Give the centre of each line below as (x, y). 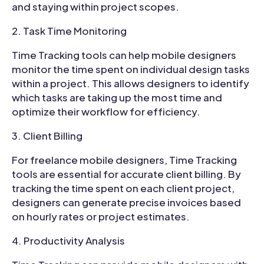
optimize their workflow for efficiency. (106, 112)
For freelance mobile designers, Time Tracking (124, 160)
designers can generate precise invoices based (126, 202)
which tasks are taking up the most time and (117, 98)
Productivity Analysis (74, 241)
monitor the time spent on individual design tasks (131, 69)
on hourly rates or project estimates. (101, 217)
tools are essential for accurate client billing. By (126, 174)
